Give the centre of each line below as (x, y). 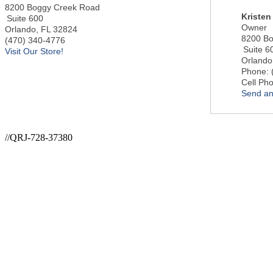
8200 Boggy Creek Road (52, 8)
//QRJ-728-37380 (39, 137)
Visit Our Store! (34, 51)
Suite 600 (25, 19)
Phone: (255, 71)
